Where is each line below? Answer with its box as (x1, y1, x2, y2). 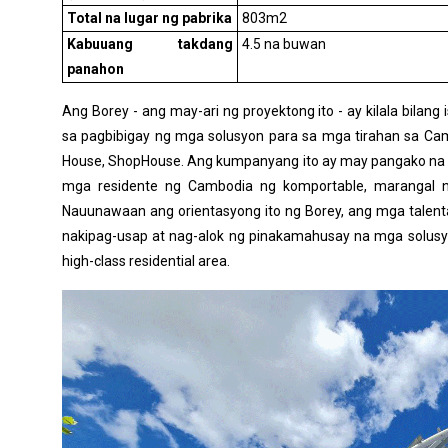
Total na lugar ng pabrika (67, 10, 232, 27)
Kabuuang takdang (67, 36, 233, 53)
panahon (67, 61, 124, 78)
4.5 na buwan (242, 36, 326, 53)
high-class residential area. (62, 253, 230, 270)
